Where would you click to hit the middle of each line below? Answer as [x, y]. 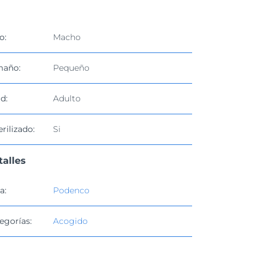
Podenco [71, 190]
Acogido [70, 221]
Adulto [67, 98]
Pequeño [71, 68]
